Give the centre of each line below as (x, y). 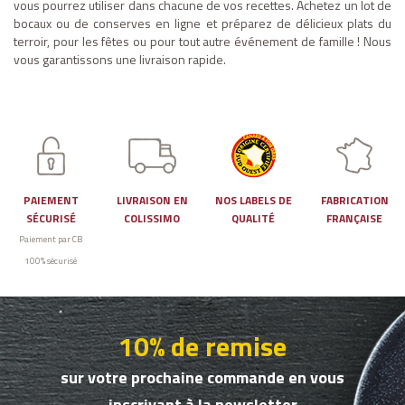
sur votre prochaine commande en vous (202, 378)
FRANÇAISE (354, 219)
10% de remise (202, 347)
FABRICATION (354, 201)
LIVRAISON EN (152, 201)
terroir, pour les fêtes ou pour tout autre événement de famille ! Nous (202, 42)
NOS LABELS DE (253, 201)
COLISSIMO (152, 219)
